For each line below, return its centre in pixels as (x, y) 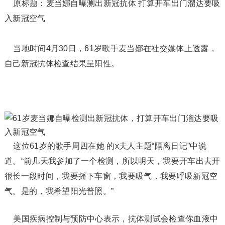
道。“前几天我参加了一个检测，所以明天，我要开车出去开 (112, 161)
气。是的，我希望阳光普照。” (59, 191)
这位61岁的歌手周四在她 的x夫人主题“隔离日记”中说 (105, 146)
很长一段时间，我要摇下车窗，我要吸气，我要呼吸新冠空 (111, 176)
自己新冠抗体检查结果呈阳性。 (62, 64)
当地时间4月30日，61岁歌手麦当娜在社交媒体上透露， (110, 48)
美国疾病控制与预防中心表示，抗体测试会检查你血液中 (111, 219)
